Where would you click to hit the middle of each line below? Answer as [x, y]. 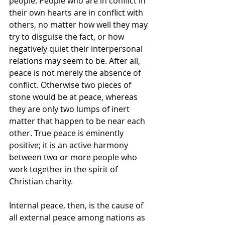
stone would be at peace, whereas [74, 97]
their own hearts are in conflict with [77, 13]
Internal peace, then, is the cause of [77, 206]
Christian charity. [41, 182]
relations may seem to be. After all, [76, 61]
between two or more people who [74, 157]
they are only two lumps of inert [70, 109]
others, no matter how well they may [79, 25]
